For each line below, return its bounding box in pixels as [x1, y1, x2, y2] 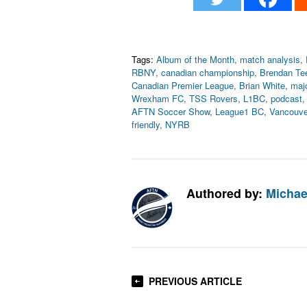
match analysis [240, 53, 300, 66]
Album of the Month [156, 53, 234, 66]
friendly [132, 118, 160, 131]
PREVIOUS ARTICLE [149, 274, 242, 288]
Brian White [239, 79, 285, 92]
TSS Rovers [189, 92, 238, 105]
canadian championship [161, 66, 254, 79]
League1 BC [215, 105, 264, 118]
